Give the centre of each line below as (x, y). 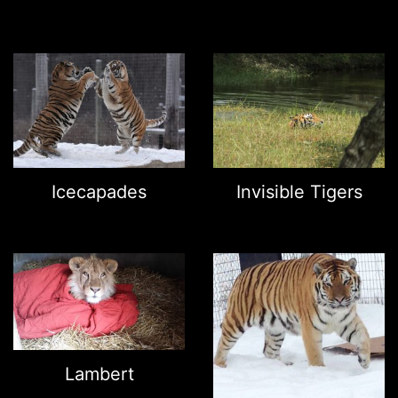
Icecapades (99, 192)
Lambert (99, 374)
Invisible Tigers (299, 192)
